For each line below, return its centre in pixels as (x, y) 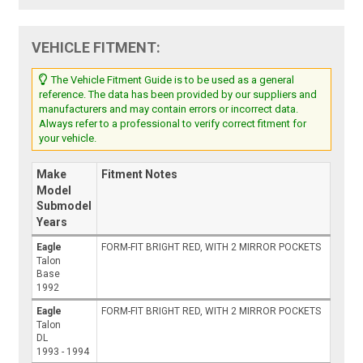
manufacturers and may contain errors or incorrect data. (169, 109)
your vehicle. (68, 139)
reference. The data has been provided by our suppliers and (178, 95)
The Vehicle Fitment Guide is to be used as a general (172, 80)
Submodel (64, 206)
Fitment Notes (140, 175)
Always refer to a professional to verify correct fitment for (173, 124)
